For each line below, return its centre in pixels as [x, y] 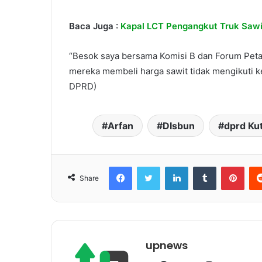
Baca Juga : [95, 26]
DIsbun [179, 126]
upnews [167, 246]
